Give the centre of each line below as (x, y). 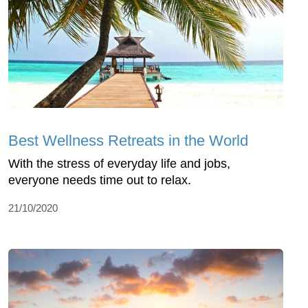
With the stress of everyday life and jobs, (119, 163)
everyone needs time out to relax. (100, 180)
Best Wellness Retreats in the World (128, 140)
